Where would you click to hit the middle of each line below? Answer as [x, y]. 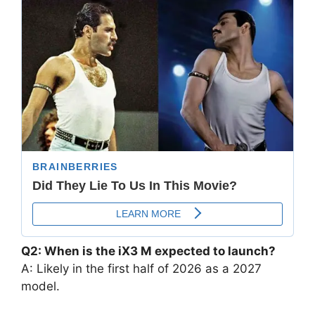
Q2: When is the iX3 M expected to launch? [148, 251]
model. [40, 286]
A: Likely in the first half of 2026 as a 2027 [141, 268]
